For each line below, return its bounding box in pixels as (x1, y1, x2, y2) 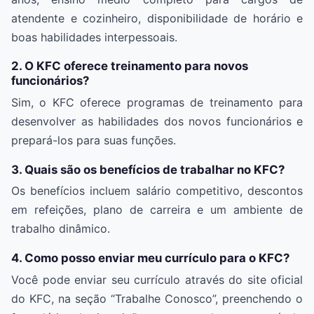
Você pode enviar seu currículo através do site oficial (11, 272, 303, 287)
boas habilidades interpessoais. (11, 29, 177, 44)
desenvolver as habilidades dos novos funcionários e (11, 114, 303, 129)
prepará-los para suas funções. (11, 133, 176, 148)
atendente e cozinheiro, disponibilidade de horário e (11, 11, 303, 25)
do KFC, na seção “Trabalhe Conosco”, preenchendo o (11, 291, 303, 306)
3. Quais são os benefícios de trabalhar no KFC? (11, 162, 285, 177)
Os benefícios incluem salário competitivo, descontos (11, 184, 303, 198)
